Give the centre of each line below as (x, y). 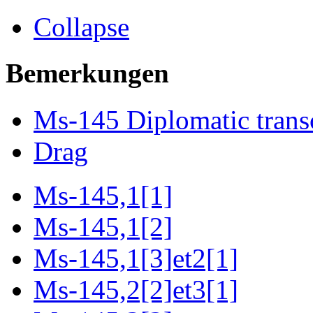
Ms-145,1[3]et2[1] (136, 259)
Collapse (81, 27)
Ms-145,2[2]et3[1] (136, 290)
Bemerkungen (87, 73)
